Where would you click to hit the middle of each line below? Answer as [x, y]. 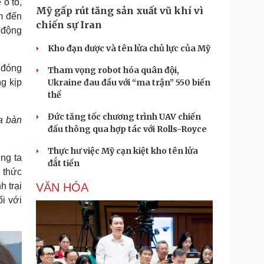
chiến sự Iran [69, 25]
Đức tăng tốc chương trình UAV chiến [124, 117]
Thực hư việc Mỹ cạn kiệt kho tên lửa [123, 151]
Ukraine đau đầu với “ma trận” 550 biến [129, 82]
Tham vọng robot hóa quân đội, [113, 70]
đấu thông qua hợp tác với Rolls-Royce [127, 129]
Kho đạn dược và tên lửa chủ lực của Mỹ [129, 48]
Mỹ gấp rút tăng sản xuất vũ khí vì [120, 11]
